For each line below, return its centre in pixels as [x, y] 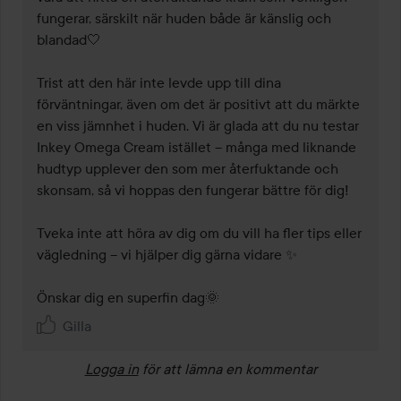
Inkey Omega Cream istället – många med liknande [196, 147]
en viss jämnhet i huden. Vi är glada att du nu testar [198, 126]
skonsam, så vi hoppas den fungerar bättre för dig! [193, 190]
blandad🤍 [69, 40]
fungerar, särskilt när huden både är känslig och [184, 18]
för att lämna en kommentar [229, 369]
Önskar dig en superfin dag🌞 [128, 298]
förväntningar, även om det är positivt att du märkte [198, 104]
